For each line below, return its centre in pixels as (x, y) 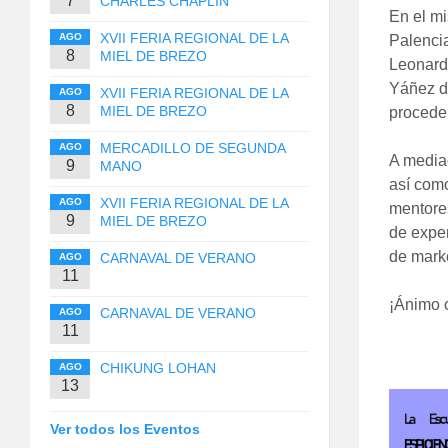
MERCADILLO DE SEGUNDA (192, 147)
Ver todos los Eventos (125, 428)
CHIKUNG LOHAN (158, 367)
